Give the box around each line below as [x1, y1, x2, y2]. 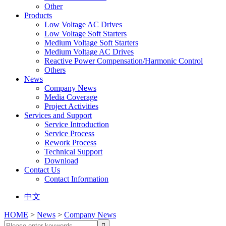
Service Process [44, 129, 94, 138]
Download [44, 156, 78, 165]
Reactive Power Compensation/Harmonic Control [44, 56, 203, 65]
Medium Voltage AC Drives [44, 47, 134, 56]
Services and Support [24, 110, 92, 120]
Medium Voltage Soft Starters [44, 38, 138, 47]
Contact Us [24, 165, 60, 174]
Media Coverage [44, 92, 97, 101]
